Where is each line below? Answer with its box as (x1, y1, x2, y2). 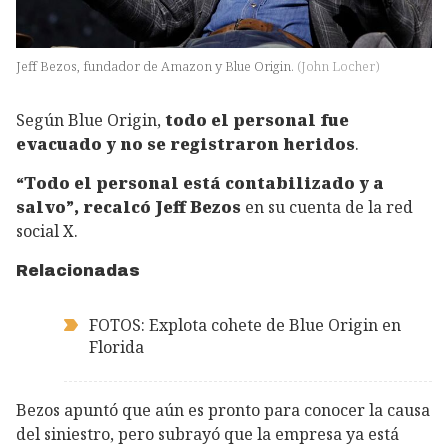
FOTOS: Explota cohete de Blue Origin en (89, 313, 401, 336)
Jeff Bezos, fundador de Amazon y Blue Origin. (16, 57, 297, 76)
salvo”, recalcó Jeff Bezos (16, 196, 245, 219)
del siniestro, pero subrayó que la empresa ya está (16, 422, 399, 445)
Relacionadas (16, 261, 140, 279)
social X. (16, 220, 78, 243)
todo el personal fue (165, 109, 349, 132)
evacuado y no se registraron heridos (16, 133, 355, 156)
